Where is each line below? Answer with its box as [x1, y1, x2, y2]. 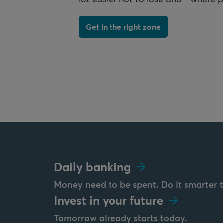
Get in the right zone [86, 21, 161, 32]
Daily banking [54, 158, 131, 175]
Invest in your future [54, 192, 163, 208]
